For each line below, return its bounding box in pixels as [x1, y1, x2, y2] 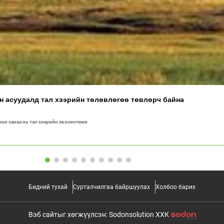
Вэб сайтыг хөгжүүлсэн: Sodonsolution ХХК [28, 210, 169, 219]
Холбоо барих [155, 183, 195, 191]
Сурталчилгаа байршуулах [73, 183, 150, 191]
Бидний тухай [28, 183, 67, 191]
